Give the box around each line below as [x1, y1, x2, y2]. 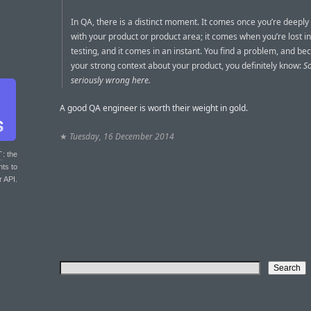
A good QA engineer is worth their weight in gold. [60, 102, 248, 115]
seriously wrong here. [71, 74, 151, 87]
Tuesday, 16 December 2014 [69, 130, 174, 142]
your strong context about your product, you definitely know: [71, 60, 303, 72]
